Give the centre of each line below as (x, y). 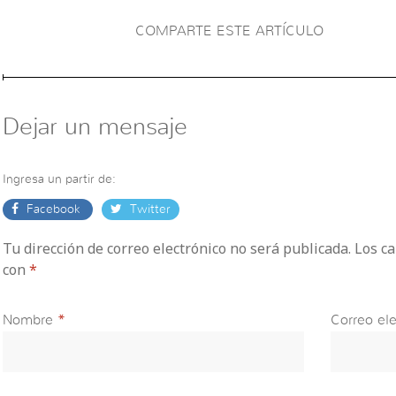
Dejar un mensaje (95, 126)
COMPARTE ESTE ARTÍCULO (229, 31)
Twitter (148, 209)
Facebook (53, 209)
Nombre (27, 320)
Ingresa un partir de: (59, 179)
